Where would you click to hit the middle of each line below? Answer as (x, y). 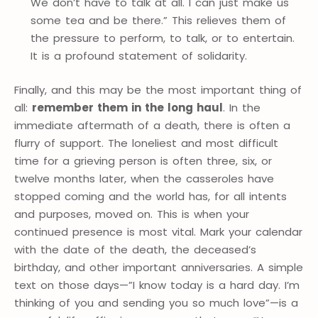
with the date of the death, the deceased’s (135, 249)
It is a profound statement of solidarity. (138, 56)
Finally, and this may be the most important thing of (158, 89)
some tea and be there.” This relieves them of (158, 21)
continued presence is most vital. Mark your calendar (158, 231)
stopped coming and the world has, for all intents (150, 196)
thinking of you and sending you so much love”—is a (156, 302)
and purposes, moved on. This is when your (132, 214)
